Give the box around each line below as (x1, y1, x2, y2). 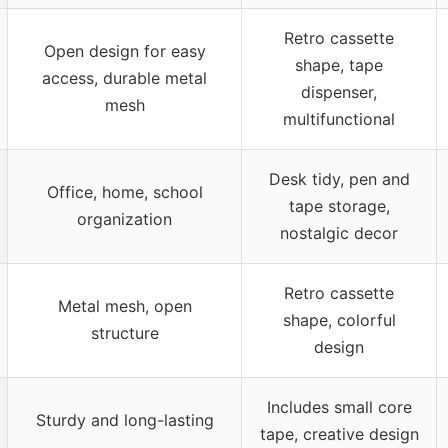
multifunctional (283, 108, 395, 129)
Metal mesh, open (57, 295, 192, 316)
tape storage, (288, 195, 390, 216)
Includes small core (266, 396, 412, 417)
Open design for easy (43, 40, 206, 61)
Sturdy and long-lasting (35, 409, 214, 430)
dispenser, (301, 81, 377, 102)
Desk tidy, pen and (268, 168, 410, 189)
